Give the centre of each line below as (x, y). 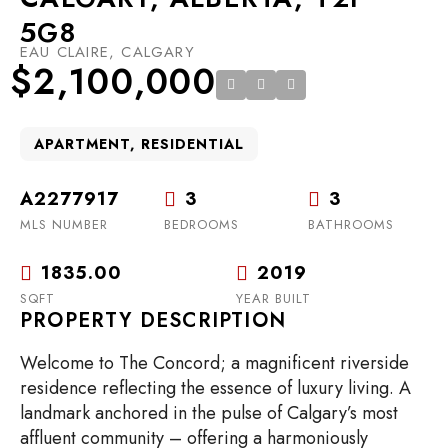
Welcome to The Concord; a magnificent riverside (214, 362)
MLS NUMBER (64, 224)
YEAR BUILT (273, 298)
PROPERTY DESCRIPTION (153, 320)
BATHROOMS (351, 224)
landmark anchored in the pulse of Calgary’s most (209, 412)
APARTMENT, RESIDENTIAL (139, 143)
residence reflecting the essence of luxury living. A (215, 387)
